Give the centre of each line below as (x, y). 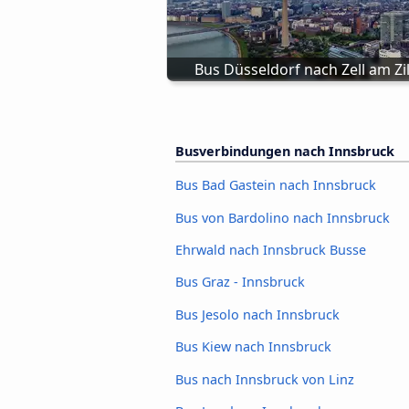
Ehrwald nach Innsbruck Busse (271, 249)
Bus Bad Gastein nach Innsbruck (276, 185)
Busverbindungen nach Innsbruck (285, 151)
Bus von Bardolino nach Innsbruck (283, 217)
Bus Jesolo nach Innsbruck (257, 314)
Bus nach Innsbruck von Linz (265, 379)
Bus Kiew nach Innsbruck (253, 347)
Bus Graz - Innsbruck (240, 282)
